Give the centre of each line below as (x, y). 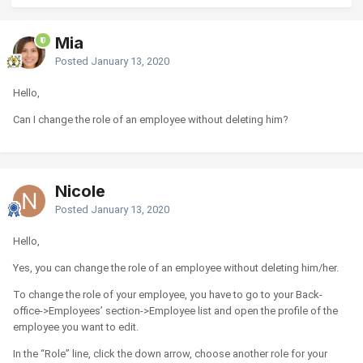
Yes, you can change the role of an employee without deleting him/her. (176, 267)
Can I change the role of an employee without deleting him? (151, 119)
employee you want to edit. (76, 327)
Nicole (80, 191)
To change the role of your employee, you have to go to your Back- (168, 294)
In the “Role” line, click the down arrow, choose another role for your (170, 353)
